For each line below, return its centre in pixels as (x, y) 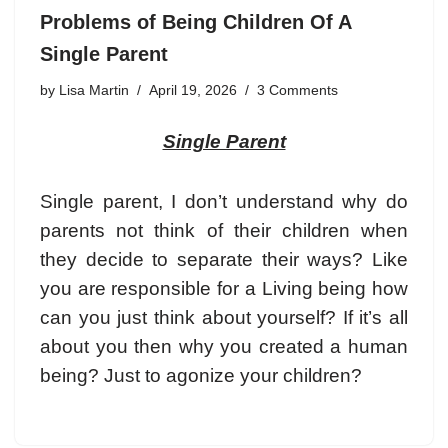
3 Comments (297, 90)
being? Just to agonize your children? (201, 375)
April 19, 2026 (193, 90)
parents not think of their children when (224, 230)
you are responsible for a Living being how (224, 288)
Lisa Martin (94, 90)
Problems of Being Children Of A (195, 21)
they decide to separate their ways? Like (224, 259)
